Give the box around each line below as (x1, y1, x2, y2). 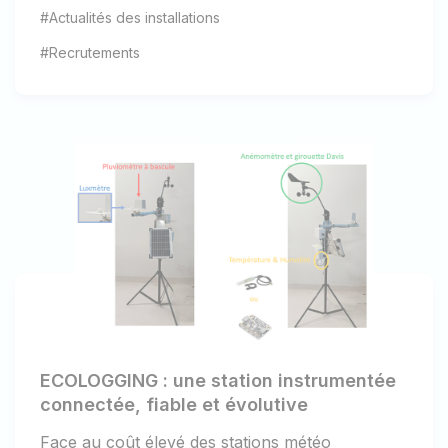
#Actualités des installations (40, 8, 220, 26)
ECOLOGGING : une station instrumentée (40, 370, 396, 392)
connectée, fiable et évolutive (40, 394, 308, 416)
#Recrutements (40, 43, 140, 61)
